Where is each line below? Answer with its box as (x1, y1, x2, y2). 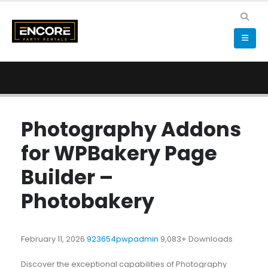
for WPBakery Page (20, 139, 217, 167)
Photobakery (20, 187, 154, 215)
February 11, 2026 (20, 233, 87, 245)
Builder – (20, 163, 113, 191)
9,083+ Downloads (160, 233, 233, 245)
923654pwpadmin (86, 233, 160, 245)
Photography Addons (20, 115, 241, 144)
